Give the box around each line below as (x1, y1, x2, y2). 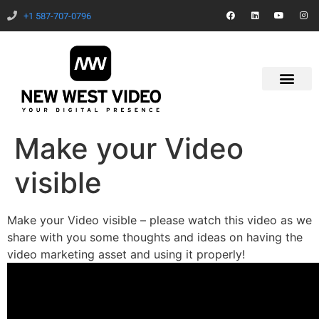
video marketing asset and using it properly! (7, 246, 245, 261)
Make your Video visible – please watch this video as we (7, 212, 312, 227)
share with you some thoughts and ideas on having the (7, 229, 303, 244)
